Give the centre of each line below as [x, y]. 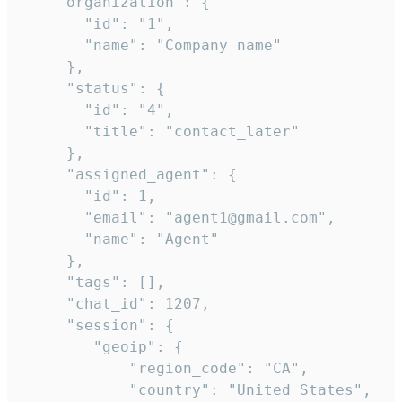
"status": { [93, 89]
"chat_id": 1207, [116, 304]
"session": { [98, 326]
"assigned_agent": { [129, 175]
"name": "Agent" [120, 240]
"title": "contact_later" [161, 132]
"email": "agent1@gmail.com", [179, 218]
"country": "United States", [197, 390]
